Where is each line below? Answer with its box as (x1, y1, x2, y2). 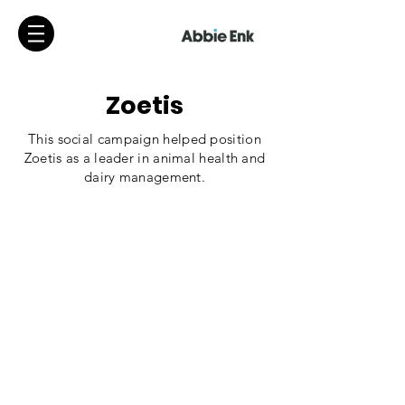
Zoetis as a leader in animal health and (24, 149, 266, 166)
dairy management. (83, 168, 206, 185)
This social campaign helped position (28, 130, 261, 147)
